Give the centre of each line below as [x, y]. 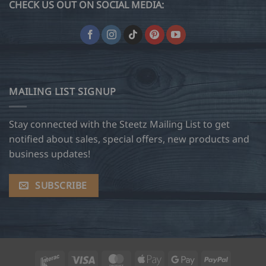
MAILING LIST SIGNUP [63, 92]
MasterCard [151, 258]
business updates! [50, 153]
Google [209, 258]
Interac [75, 258]
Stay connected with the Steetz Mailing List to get [119, 124]
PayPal [241, 258]
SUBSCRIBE [61, 185]
